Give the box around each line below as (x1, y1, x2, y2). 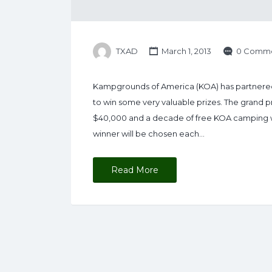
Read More (111, 165, 158, 176)
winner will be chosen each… (93, 129, 205, 139)
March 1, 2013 (160, 46, 212, 56)
